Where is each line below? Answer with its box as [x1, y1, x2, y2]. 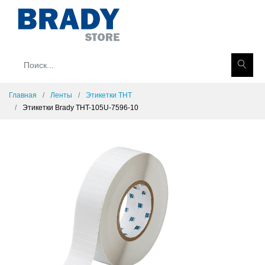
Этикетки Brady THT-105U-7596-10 [22, 104, 138, 112]
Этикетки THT [86, 91, 132, 99]
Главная [9, 91, 37, 99]
